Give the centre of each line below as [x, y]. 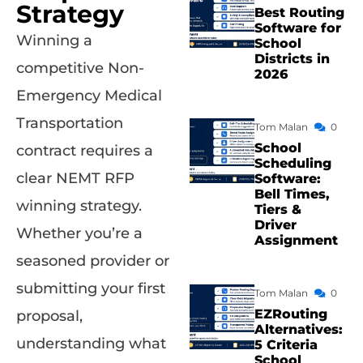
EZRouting [291, 314]
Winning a [54, 41]
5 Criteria [286, 345]
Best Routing [299, 13]
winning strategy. [79, 206]
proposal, [49, 316]
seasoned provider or [93, 261]
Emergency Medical [89, 96]
